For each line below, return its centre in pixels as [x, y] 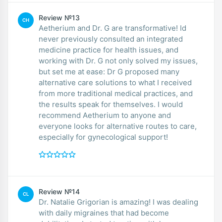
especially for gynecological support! [103, 137]
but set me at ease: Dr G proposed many [109, 71]
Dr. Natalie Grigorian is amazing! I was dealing [118, 202]
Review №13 [59, 17]
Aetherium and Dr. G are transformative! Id [112, 28]
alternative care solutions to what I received [115, 82]
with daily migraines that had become [104, 213]
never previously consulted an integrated [111, 39]
